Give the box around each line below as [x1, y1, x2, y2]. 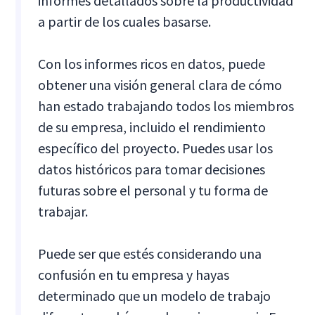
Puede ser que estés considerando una [38, 245, 262, 263]
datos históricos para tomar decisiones [38, 160, 266, 179]
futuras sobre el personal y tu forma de [38, 181, 269, 200]
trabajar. [38, 202, 89, 221]
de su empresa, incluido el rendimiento [38, 118, 266, 136]
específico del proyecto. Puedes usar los [38, 139, 274, 157]
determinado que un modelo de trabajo [38, 287, 271, 305]
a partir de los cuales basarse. [38, 13, 212, 31]
